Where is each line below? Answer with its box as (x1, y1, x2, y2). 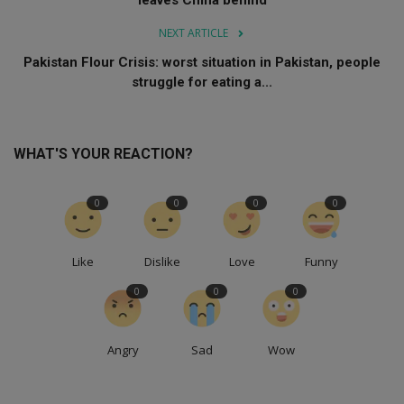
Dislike (144, 253, 180, 271)
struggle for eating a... (132, 74, 272, 91)
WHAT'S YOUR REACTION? (14, 145, 193, 163)
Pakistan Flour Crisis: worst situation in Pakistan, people (23, 54, 381, 71)
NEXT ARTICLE (158, 25, 228, 41)
